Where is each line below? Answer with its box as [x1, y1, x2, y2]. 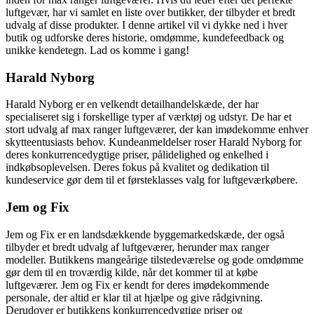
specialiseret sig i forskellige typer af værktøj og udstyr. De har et [6, 111, 292, 123]
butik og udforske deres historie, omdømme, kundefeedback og [6, 31, 284, 43]
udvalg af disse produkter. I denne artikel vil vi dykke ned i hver [6, 18, 287, 31]
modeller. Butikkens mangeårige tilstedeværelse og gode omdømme [6, 253, 303, 266]
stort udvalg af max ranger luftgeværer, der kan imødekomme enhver [6, 123, 308, 136]
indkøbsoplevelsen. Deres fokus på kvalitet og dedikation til [6, 161, 269, 174]
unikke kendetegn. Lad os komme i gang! [6, 43, 189, 56]
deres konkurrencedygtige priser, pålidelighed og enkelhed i [6, 149, 268, 161]
